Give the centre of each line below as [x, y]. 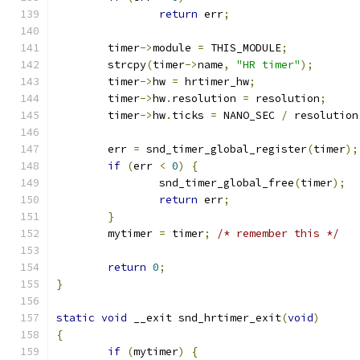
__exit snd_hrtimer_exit [204, 318]
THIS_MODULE [243, 48]
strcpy [127, 65]
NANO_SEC [249, 115]
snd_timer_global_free [227, 183]
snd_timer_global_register [223, 149]
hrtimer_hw [214, 82]
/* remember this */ [278, 233]
